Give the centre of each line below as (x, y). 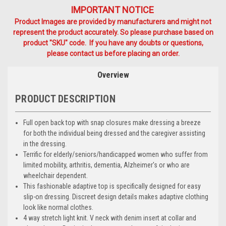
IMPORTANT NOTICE (113, 10)
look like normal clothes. (59, 207)
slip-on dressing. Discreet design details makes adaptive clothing (116, 196)
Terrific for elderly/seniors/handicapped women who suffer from (116, 154)
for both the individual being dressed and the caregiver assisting (115, 133)
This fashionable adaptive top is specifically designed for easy (112, 186)
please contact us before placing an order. (113, 53)
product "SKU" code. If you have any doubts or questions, (113, 43)
